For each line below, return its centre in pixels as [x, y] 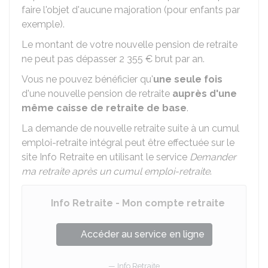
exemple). [43, 24]
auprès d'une [205, 94]
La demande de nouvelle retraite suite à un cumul [130, 128]
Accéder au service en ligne [142, 234]
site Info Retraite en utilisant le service [106, 157]
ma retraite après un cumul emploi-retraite [116, 171]
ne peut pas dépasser [70, 59]
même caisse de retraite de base [104, 108]
